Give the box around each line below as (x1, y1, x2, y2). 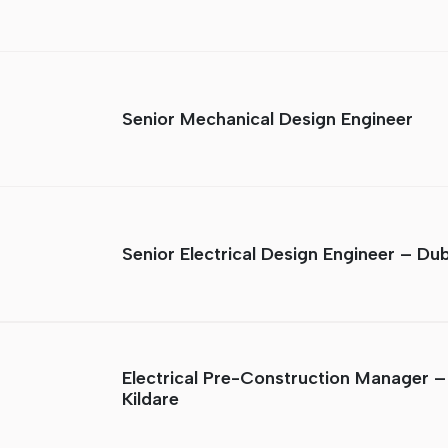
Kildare (122, 388, 179, 411)
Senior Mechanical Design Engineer (122, 107, 413, 130)
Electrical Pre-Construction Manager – (122, 367, 446, 390)
